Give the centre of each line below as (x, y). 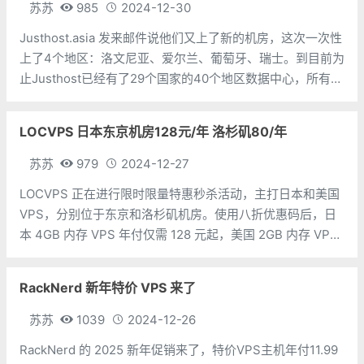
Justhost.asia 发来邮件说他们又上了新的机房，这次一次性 (181, 38)
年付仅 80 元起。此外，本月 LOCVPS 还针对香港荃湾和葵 (180, 255)
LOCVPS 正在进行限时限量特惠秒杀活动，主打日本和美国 (180, 194)
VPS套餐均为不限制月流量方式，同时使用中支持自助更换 (178, 99)
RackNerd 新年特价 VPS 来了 (108, 288)
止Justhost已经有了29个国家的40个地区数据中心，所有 (175, 78)
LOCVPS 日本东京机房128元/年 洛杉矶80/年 (153, 132)
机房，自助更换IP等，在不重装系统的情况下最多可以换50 (179, 119)
